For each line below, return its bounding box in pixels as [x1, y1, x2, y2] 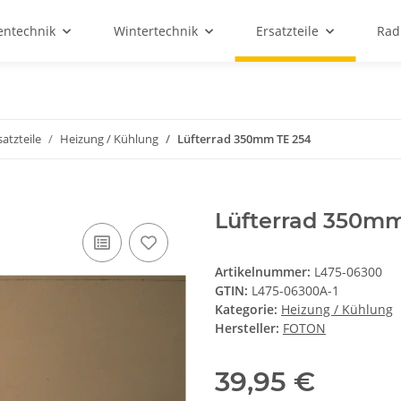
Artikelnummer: [215, 263, 314, 281]
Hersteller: [215, 320, 279, 337]
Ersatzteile [256, 22, 319, 39]
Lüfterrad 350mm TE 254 [177, 131, 311, 147]
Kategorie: [215, 301, 281, 319]
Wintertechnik [114, 22, 198, 39]
